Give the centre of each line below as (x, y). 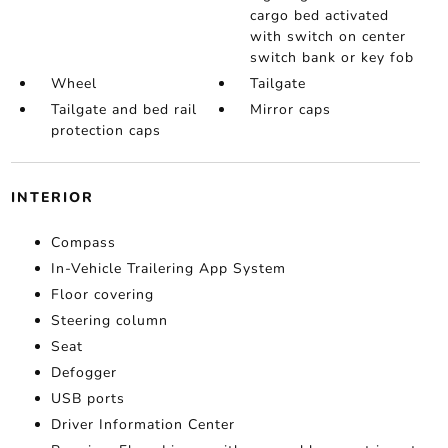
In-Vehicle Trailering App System (168, 269)
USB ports (87, 399)
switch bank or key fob (332, 58)
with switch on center (328, 37)
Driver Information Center (142, 425)
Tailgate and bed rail (123, 110)
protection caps (105, 131)
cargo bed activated (320, 16)
